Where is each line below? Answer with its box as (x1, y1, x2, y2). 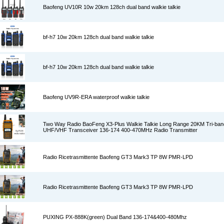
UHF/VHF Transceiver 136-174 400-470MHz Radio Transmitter (43, 127, 197, 133)
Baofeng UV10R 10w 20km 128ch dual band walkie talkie (43, 4, 180, 10)
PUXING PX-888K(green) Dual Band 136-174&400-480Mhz (43, 214, 187, 220)
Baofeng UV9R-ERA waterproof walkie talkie (43, 94, 149, 100)
